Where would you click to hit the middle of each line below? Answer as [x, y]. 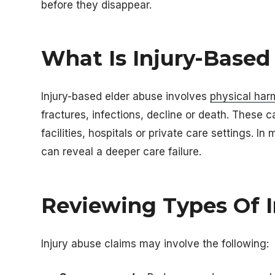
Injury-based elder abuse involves [126, 96]
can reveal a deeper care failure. [122, 152]
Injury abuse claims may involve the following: [155, 243]
